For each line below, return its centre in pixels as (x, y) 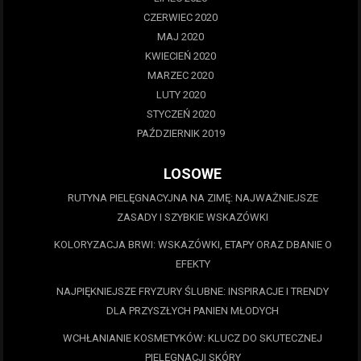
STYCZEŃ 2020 (180, 114)
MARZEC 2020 (180, 75)
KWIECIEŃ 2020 (180, 56)
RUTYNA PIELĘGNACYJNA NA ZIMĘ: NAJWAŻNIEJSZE (193, 198)
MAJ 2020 (180, 36)
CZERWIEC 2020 (180, 17)
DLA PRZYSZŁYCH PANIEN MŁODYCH (193, 311)
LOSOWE (193, 174)
